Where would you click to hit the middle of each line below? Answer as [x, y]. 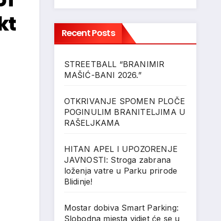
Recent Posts [88, 33]
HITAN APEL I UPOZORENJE [121, 149]
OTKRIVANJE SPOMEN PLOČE [125, 101]
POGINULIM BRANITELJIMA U [125, 112]
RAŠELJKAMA [92, 123]
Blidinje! [78, 182]
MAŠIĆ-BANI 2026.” [103, 75]
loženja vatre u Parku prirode [121, 171]
